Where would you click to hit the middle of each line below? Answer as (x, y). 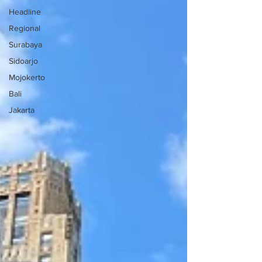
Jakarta (22, 110)
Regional (25, 28)
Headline (25, 11)
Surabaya (25, 44)
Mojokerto (27, 77)
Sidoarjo (23, 61)
